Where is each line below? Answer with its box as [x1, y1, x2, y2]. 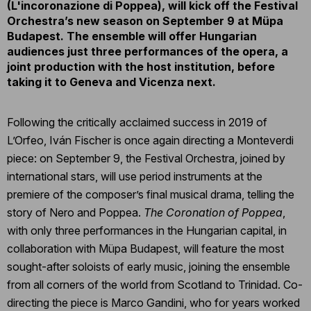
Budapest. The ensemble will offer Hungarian [7, 28, 257, 43]
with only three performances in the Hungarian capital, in [7, 223, 287, 237]
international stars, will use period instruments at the [7, 169, 262, 183]
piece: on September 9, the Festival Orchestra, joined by [7, 151, 285, 165]
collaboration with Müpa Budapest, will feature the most [7, 241, 284, 255]
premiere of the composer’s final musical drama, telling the [7, 187, 294, 201]
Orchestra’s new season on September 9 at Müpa [7, 13, 283, 28]
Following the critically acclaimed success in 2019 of [7, 115, 267, 129]
